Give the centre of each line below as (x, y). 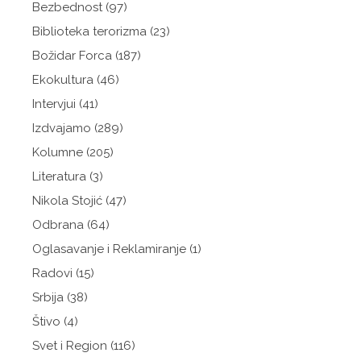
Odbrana (58, 225)
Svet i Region (70, 346)
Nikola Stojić (67, 201)
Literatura (59, 176)
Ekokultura (63, 80)
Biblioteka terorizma (89, 31)
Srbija (48, 297)
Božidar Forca (72, 56)
